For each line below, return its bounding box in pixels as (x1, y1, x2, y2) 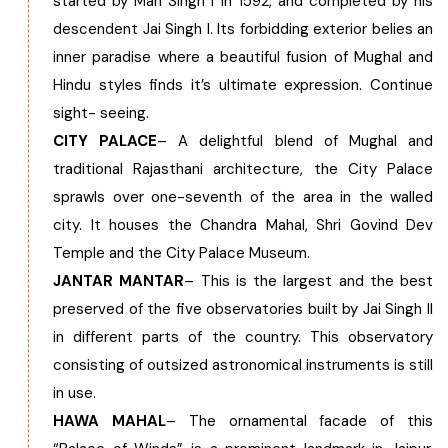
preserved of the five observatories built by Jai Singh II (53, 299, 433, 319)
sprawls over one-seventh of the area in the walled (53, 187, 433, 207)
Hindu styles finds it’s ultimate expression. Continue (53, 75, 433, 95)
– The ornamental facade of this (165, 411, 434, 431)
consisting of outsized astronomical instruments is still (53, 355, 433, 375)
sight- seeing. (53, 103, 149, 123)
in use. (53, 383, 96, 403)
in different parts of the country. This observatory (53, 327, 433, 347)
